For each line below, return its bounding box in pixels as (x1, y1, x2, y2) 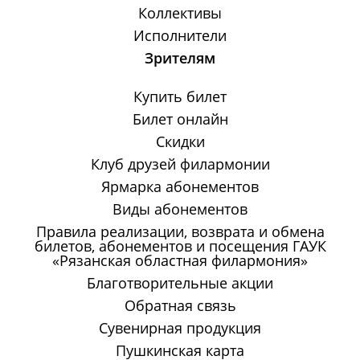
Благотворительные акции (87, 273, 273, 293)
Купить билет (133, 87, 227, 107)
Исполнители (133, 26, 227, 46)
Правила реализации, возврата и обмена (35, 222, 325, 242)
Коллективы (138, 3, 222, 23)
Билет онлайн (132, 109, 228, 129)
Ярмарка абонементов (101, 177, 259, 197)
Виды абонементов (112, 199, 247, 219)
